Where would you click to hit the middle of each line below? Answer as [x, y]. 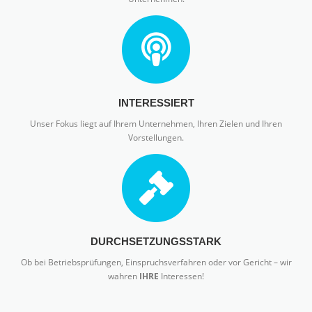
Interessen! [181, 276]
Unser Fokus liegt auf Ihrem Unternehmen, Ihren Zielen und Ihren [156, 123]
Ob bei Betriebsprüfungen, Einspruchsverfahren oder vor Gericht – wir [156, 262]
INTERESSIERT [156, 103]
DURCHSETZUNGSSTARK [156, 241]
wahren [124, 276]
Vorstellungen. [156, 137]
